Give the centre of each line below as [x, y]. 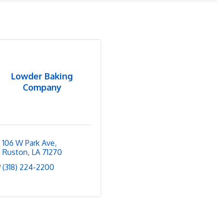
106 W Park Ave [29, 143]
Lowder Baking [42, 76]
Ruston [15, 152]
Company [42, 87]
